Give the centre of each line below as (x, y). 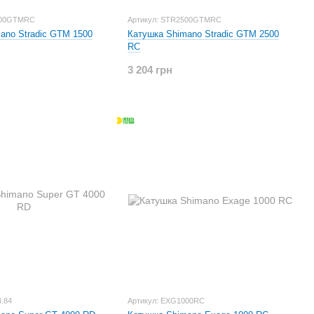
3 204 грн (150, 70)
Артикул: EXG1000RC (166, 301)
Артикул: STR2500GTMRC (175, 20)
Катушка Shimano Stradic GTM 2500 (203, 34)
